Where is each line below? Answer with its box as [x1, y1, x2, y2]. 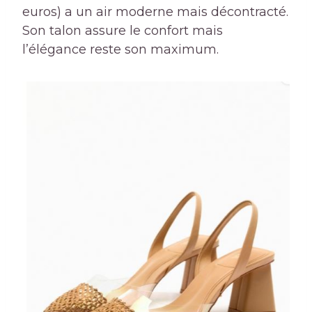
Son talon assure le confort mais [22, 23, 223, 39]
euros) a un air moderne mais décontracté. [22, 4, 288, 20]
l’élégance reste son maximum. [22, 42, 219, 58]
